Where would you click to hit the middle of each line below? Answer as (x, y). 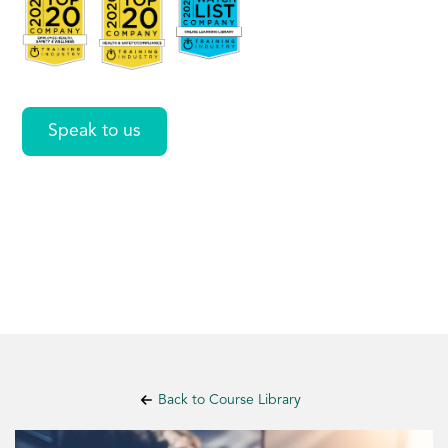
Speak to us (95, 131)
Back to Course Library (229, 399)
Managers (148, 42)
